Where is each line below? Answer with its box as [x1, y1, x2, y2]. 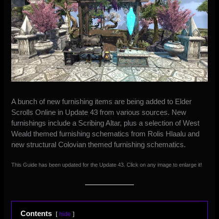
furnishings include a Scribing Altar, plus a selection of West [11, 118, 200, 127]
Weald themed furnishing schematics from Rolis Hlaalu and [11, 129, 200, 138]
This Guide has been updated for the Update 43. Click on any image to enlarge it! [11, 161, 202, 168]
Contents [21, 209, 52, 218]
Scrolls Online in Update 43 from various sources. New [11, 108, 187, 116]
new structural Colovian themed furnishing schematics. [11, 140, 186, 149]
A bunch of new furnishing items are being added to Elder [11, 97, 192, 106]
